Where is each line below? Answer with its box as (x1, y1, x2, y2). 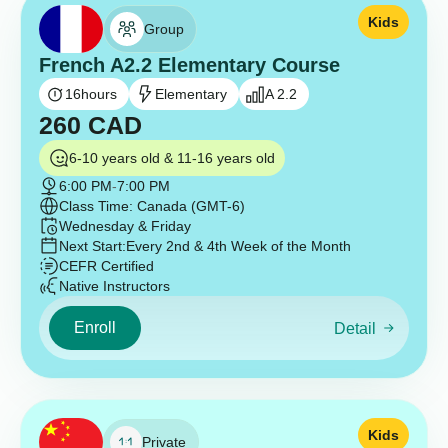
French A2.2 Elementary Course (39, 54, 340, 77)
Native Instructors (59, 278, 170, 295)
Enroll (74, 319, 116, 337)
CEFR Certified (59, 258, 154, 275)
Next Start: (59, 238, 126, 255)
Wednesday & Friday (59, 218, 191, 235)
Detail (333, 319, 376, 337)
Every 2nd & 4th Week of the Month (126, 238, 351, 255)
